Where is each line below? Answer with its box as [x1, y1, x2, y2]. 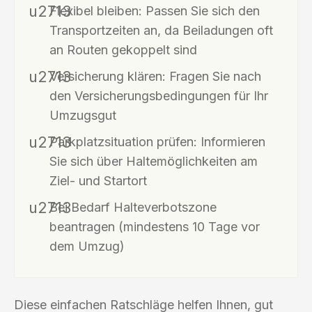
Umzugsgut [49, 107, 116, 123]
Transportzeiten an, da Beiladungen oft [49, 22, 273, 38]
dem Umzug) [49, 238, 125, 253]
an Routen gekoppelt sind [49, 42, 197, 57]
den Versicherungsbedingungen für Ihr [49, 88, 268, 103]
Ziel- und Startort [49, 173, 147, 188]
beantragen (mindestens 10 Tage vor [49, 219, 260, 234]
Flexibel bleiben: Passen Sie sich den [49, 3, 260, 18]
